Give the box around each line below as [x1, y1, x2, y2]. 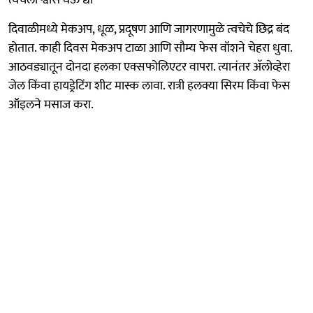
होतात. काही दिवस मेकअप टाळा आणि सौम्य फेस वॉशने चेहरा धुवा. [8, 37, 292, 59]
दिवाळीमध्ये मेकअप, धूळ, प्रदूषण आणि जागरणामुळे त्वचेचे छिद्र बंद [8, 18, 289, 40]
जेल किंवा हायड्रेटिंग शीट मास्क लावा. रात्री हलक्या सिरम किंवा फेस [8, 75, 290, 96]
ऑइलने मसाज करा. [8, 94, 94, 115]
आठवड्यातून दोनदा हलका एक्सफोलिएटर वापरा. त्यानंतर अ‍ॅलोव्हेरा [8, 56, 290, 78]
